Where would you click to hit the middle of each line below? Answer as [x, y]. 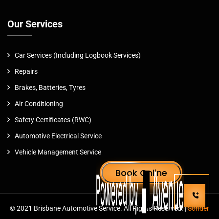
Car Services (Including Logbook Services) [78, 55]
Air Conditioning [39, 103]
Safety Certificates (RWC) [53, 120]
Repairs [26, 71]
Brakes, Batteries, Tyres [50, 87]
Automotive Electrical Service [58, 136]
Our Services [35, 24]
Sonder [198, 208]
